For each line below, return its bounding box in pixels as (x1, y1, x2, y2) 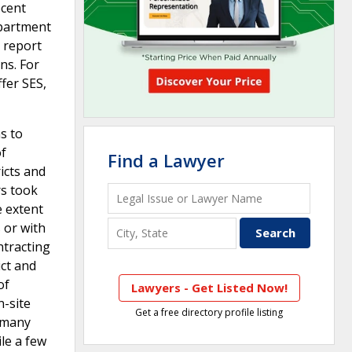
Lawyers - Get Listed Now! (130, 279, 288, 295)
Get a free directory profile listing (135, 305, 283, 319)
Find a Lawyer (108, 148, 225, 172)
